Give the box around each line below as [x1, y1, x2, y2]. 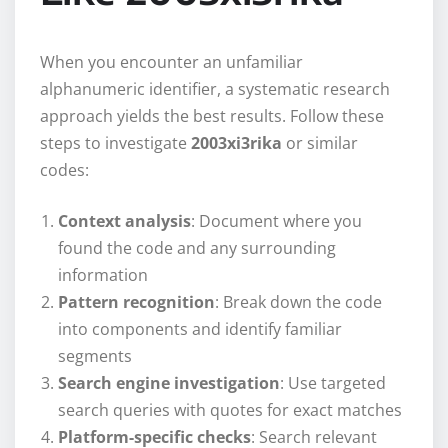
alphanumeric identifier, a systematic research [40, 77, 390, 100]
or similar [282, 131, 358, 154]
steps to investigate [40, 131, 191, 154]
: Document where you [191, 209, 362, 232]
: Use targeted [280, 371, 386, 394]
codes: [40, 158, 89, 181]
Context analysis [58, 209, 191, 232]
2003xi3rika [191, 131, 282, 154]
